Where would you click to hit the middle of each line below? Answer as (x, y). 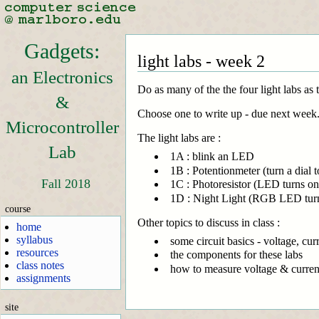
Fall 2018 (66, 183)
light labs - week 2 (201, 61)
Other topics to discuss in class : (209, 222)
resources (38, 252)
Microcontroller (62, 127)
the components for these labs (236, 255)
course (18, 208)
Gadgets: (62, 52)
